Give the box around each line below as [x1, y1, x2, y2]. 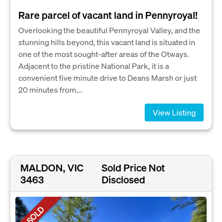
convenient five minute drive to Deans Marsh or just [18, 72, 197, 83]
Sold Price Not [102, 161, 166, 174]
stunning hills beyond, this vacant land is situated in [18, 36, 195, 47]
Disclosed [102, 173, 146, 186]
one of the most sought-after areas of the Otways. [18, 48, 189, 59]
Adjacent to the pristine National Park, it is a [18, 60, 169, 71]
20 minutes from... [18, 84, 82, 95]
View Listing [153, 107, 196, 117]
